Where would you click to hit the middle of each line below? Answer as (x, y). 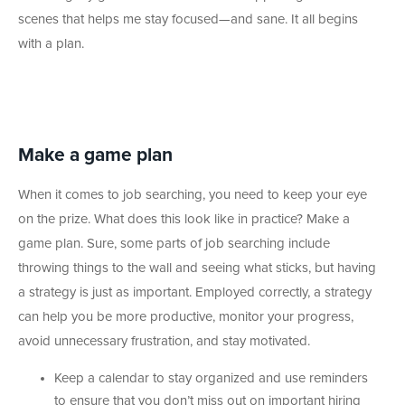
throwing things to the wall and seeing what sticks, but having (197, 268)
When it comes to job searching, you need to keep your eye (193, 195)
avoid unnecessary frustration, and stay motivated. (164, 342)
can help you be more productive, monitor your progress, (186, 317)
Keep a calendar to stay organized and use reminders (211, 379)
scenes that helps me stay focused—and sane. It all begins (188, 20)
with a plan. (51, 44)
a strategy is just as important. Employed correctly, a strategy (195, 293)
